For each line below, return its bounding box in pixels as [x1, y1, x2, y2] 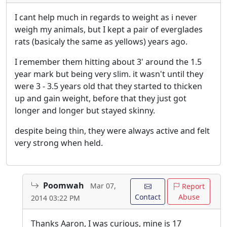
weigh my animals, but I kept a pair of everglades [15, 24, 203, 35]
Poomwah [43, 180, 84, 192]
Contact [135, 192, 161, 202]
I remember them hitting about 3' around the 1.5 [15, 56, 202, 68]
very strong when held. [15, 137, 103, 149]
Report [180, 181, 205, 192]
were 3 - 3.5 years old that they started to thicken [15, 81, 202, 92]
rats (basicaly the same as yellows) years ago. [15, 36, 187, 48]
